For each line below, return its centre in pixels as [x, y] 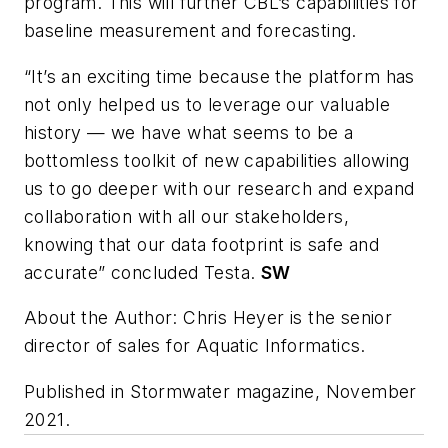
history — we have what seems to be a [189, 132]
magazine [275, 392]
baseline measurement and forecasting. [190, 31]
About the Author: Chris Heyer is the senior [208, 318]
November [368, 392]
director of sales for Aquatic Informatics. [195, 346]
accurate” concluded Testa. [142, 272]
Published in [77, 392]
